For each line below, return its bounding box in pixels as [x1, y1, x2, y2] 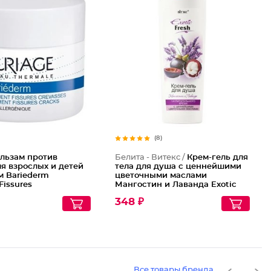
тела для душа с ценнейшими [115, 163, 242, 171]
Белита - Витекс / [115, 154, 188, 162]
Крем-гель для [187, 154, 249, 162]
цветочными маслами [115, 172, 207, 180]
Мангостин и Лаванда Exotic [115, 181, 237, 189]
